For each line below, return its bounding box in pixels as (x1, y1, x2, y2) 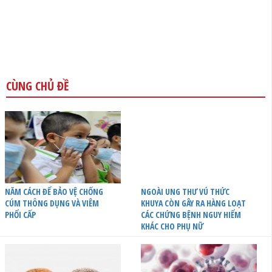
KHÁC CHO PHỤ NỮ (140, 220, 203, 232)
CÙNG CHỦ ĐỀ (6, 78, 69, 94)
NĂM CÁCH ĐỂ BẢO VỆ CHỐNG (5, 185, 103, 197)
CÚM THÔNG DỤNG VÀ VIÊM (5, 197, 99, 209)
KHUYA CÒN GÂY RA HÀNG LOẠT (140, 197, 246, 209)
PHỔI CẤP (5, 208, 36, 220)
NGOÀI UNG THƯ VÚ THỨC (140, 185, 229, 197)
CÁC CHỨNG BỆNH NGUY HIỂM (140, 208, 241, 220)
